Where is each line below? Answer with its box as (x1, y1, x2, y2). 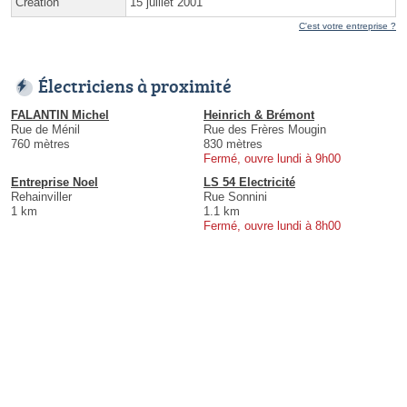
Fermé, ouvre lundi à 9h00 (203, 152, 341, 166)
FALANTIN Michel (11, 108, 109, 123)
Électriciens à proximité (38, 73, 232, 99)
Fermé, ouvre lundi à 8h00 (203, 219, 341, 233)
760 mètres (11, 137, 70, 152)
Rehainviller (11, 190, 72, 204)
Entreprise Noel (11, 175, 98, 190)
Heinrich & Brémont (203, 108, 314, 123)
